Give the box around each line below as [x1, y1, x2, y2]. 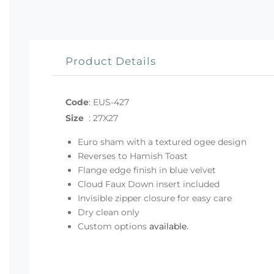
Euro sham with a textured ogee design [78, 136, 246, 147]
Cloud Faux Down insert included [78, 178, 220, 190]
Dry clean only [78, 206, 139, 218]
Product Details [65, 54, 156, 67]
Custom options [78, 220, 149, 232]
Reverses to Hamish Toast [78, 150, 188, 161]
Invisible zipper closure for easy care [78, 192, 232, 204]
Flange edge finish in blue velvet [78, 164, 216, 176]
